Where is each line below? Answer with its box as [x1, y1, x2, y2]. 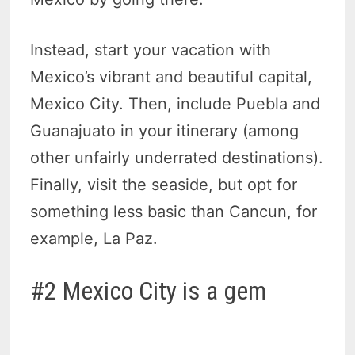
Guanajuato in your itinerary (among [30, 121, 300, 141]
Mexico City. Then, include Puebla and [30, 94, 321, 114]
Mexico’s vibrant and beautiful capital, [30, 67, 313, 87]
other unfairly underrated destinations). [30, 148, 324, 168]
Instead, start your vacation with [30, 40, 272, 60]
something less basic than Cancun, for [30, 202, 318, 222]
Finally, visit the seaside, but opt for [30, 175, 298, 195]
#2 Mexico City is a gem [30, 276, 267, 307]
